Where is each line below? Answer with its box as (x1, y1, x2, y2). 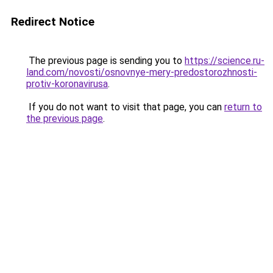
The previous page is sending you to (26, 55, 185, 66)
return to (224, 101, 262, 113)
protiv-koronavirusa (26, 78, 108, 90)
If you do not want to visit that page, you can (26, 101, 224, 113)
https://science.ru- (185, 55, 264, 66)
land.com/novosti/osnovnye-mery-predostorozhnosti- (26, 66, 257, 78)
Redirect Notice (11, 15, 94, 29)
